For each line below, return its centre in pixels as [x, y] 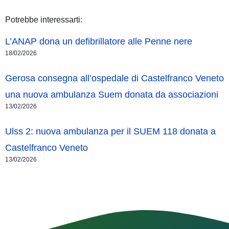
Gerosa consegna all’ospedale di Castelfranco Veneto [114, 78]
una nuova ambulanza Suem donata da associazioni [112, 94]
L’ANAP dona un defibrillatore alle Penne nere [99, 41]
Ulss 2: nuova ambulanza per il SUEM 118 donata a [110, 131]
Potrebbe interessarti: [44, 19]
